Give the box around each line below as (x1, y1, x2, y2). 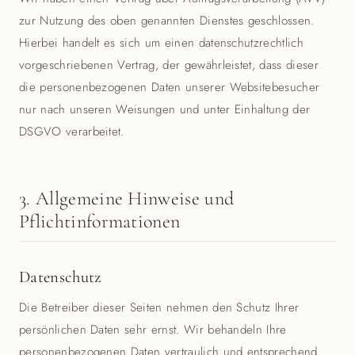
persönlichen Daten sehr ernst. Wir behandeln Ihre (19, 321, 287, 338)
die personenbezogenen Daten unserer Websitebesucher (19, 78, 320, 96)
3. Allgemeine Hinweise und (19, 187, 235, 210)
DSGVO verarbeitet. (19, 123, 124, 140)
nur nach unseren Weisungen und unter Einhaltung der (19, 101, 311, 118)
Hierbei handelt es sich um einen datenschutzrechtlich (19, 34, 303, 52)
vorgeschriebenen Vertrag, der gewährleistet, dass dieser (19, 56, 319, 74)
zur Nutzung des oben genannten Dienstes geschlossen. (19, 12, 315, 29)
